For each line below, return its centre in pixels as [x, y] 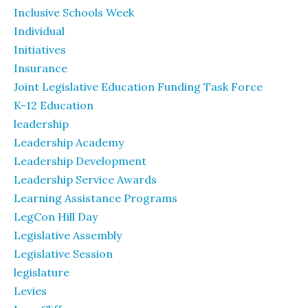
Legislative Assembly [68, 235]
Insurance [41, 68]
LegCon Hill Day [56, 217]
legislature [42, 272]
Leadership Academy [69, 142]
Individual [39, 31]
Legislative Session [63, 254]
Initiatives [40, 49]
